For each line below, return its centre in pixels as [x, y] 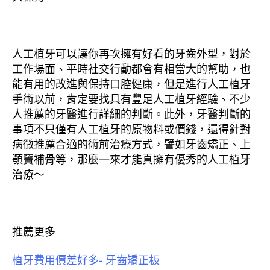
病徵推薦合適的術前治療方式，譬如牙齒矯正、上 [131, 143]
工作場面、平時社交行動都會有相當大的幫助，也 [131, 68]
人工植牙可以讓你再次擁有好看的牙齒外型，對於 [131, 53]
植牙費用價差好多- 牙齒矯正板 [86, 259]
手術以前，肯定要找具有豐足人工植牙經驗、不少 [131, 98]
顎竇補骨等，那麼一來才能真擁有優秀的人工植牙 [131, 158]
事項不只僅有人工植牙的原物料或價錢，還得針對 [131, 128]
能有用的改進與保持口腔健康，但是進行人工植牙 [131, 83]
